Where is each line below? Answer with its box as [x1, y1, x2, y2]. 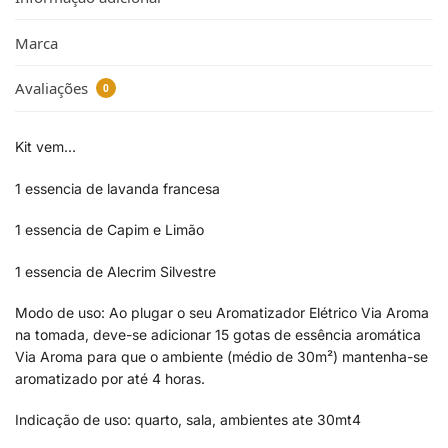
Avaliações [15, 78, 92, 98]
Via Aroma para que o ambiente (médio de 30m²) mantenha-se [15, 347, 428, 365]
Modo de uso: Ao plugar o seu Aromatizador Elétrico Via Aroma [15, 303, 429, 321]
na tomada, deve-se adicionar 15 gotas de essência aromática [15, 325, 421, 343]
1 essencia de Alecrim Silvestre [15, 262, 216, 280]
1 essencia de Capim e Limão [15, 221, 204, 239]
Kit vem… [15, 138, 76, 156]
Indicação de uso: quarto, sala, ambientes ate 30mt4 [15, 411, 361, 429]
